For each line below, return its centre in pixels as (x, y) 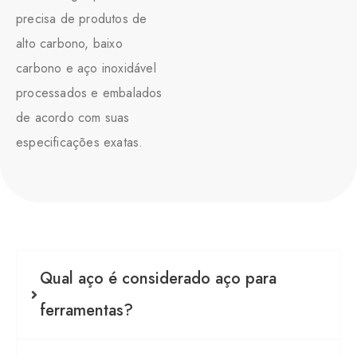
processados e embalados (89, 92)
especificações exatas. (80, 142)
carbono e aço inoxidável (86, 68)
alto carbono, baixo (69, 43)
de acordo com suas (73, 117)
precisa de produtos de (82, 18)
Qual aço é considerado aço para (158, 278)
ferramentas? (86, 310)
